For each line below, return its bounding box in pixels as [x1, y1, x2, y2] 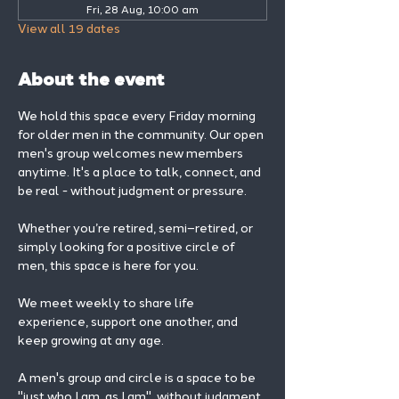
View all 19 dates [18, 21, 120, 37]
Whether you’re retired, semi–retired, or [18, 221, 256, 236]
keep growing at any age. [18, 333, 164, 348]
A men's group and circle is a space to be [18, 370, 258, 386]
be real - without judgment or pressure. [18, 183, 247, 199]
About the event [18, 72, 165, 90]
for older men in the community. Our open [18, 127, 266, 142]
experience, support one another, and [18, 314, 240, 330]
